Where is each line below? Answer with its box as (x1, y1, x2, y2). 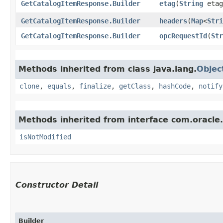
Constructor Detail (15, 180, 98, 190)
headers (159, 16, 187, 25)
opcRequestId (159, 31, 207, 40)
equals (47, 82, 71, 90)
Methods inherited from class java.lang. (18, 64, 197, 74)
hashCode (159, 82, 191, 90)
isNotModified (19, 132, 71, 141)
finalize (79, 82, 111, 90)
